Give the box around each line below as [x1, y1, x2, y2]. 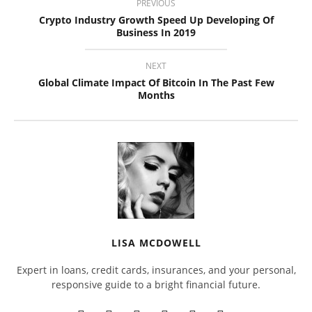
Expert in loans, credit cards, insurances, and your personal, [16, 263, 296, 276]
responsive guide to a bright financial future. [52, 277, 260, 291]
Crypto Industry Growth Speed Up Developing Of [38, 13, 274, 26]
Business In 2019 [116, 25, 196, 39]
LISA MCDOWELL [111, 235, 201, 249]
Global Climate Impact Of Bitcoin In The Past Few [38, 75, 274, 89]
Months [137, 88, 175, 102]
